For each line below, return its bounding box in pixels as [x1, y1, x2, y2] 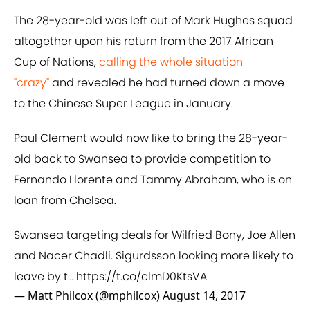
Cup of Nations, [14, 54, 99, 71]
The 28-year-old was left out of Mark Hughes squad [14, 12, 293, 29]
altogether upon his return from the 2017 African [14, 33, 273, 50]
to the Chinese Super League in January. [14, 95, 233, 112]
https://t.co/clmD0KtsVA [76, 268, 207, 285]
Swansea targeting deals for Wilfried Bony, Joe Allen [14, 227, 295, 244]
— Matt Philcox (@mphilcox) [14, 288, 163, 304]
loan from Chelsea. [14, 192, 116, 209]
